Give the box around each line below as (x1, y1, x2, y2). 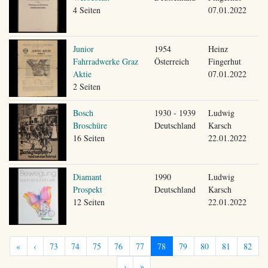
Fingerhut (208, 55, 241, 67)
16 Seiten (72, 132, 105, 144)
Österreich (154, 55, 189, 67)
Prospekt (72, 183, 102, 195)
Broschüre (72, 119, 107, 131)
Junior (72, 42, 94, 54)
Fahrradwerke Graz (72, 55, 138, 67)
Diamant (72, 170, 102, 182)
